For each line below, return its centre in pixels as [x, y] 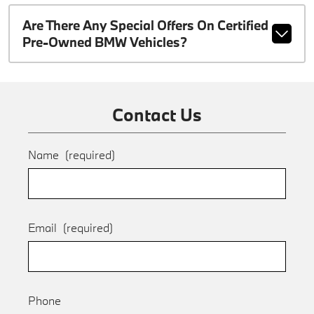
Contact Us [157, 114]
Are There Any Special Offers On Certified [145, 25]
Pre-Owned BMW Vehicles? [104, 42]
